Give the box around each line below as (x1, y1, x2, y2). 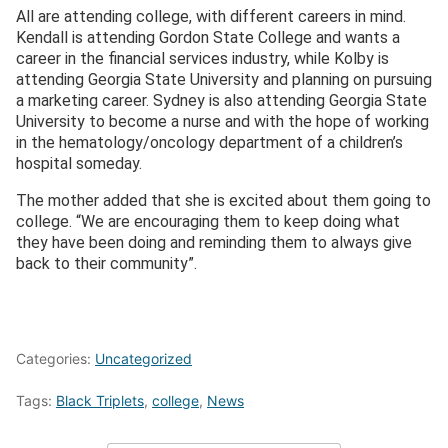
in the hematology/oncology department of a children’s (16, 133, 403, 153)
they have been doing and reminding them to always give (16, 233, 412, 253)
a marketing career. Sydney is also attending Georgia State (16, 91, 427, 111)
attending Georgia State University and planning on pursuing (16, 70, 432, 90)
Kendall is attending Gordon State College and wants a (16, 28, 400, 48)
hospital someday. (16, 154, 142, 174)
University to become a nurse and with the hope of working (16, 112, 429, 132)
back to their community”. (16, 254, 197, 274)
